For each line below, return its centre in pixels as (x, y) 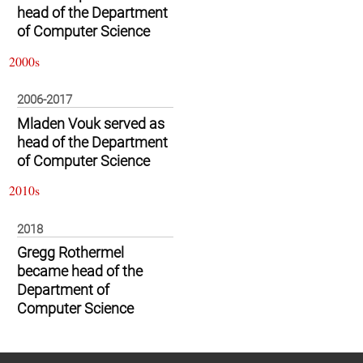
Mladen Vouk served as (91, 124)
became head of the (80, 271)
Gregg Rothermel (70, 252)
